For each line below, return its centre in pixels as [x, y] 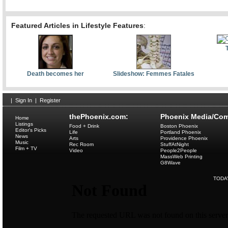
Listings [24, 124]
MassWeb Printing [181, 156]
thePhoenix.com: [99, 117]
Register [50, 100]
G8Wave [170, 163]
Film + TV [26, 148]
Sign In [24, 100]
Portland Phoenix [181, 132]
